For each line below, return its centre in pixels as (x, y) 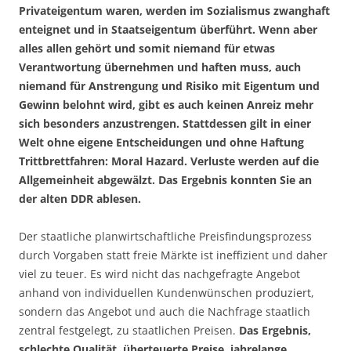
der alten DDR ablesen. (80, 199)
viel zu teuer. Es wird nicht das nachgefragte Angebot (159, 274)
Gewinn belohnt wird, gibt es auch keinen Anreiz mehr (166, 105)
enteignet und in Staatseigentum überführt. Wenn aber (168, 30)
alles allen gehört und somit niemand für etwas (147, 49)
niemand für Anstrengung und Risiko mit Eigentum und (169, 86)
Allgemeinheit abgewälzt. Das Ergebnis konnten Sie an (165, 180)
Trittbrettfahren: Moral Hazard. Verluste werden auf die (169, 161)
